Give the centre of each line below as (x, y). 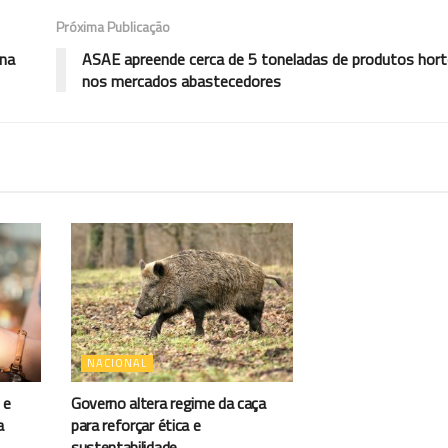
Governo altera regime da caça (168, 402)
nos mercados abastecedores (181, 80)
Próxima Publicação (113, 26)
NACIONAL (117, 362)
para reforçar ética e (136, 424)
